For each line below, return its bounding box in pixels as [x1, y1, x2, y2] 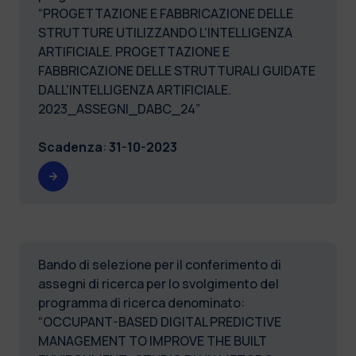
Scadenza [38, 137, 103, 156]
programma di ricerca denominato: [38, 293, 245, 311]
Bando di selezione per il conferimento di [38, 255, 281, 273]
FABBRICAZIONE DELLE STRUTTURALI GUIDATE [38, 61, 315, 79]
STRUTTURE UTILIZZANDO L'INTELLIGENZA [38, 23, 292, 41]
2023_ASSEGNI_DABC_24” [38, 99, 200, 118]
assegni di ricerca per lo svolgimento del [38, 274, 279, 292]
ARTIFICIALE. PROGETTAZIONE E [38, 42, 230, 60]
